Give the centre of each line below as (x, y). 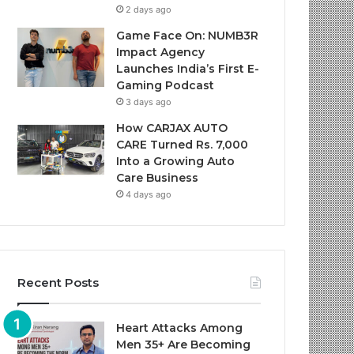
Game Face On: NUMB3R (188, 36)
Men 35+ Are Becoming (184, 345)
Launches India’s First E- (188, 69)
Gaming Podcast (166, 85)
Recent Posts (58, 282)
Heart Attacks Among (180, 328)
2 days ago (149, 9)
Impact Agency (161, 52)
